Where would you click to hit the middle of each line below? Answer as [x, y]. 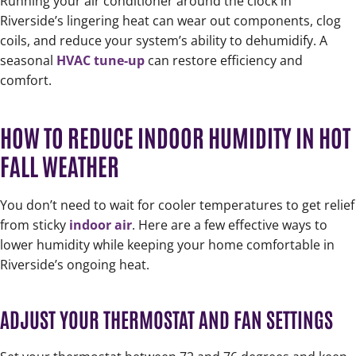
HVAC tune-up [101, 61]
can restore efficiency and [224, 61]
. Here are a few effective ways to [230, 225]
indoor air [101, 225]
